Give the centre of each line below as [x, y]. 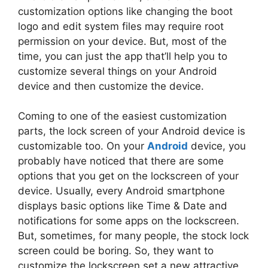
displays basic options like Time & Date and [123, 206]
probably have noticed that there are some [121, 161]
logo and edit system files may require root [121, 26]
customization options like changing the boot [125, 11]
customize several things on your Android [118, 71]
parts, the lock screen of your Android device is [132, 131]
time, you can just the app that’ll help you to [123, 56]
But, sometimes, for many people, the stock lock [133, 236]
